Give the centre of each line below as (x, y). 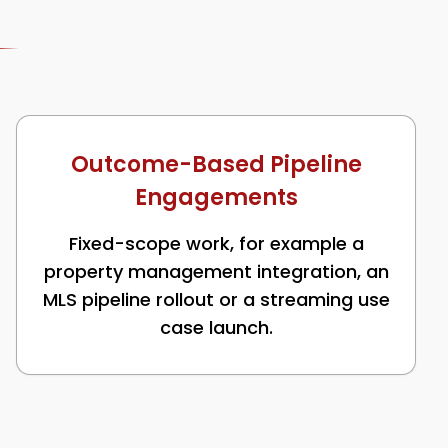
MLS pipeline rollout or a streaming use (216, 299)
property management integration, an (216, 271)
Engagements (216, 197)
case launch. (216, 327)
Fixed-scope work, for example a (216, 243)
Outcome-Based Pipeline (216, 164)
